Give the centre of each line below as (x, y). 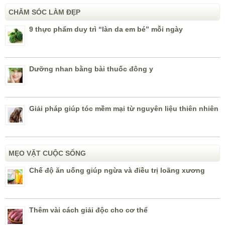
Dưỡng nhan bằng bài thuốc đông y (91, 69)
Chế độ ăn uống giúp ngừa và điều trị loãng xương (117, 171)
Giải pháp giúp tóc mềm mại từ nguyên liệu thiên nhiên (124, 109)
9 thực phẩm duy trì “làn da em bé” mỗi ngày (106, 29)
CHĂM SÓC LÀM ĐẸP (44, 12)
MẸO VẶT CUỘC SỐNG (47, 153)
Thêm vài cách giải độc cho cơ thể (88, 210)
